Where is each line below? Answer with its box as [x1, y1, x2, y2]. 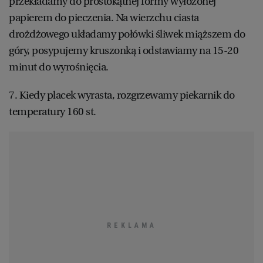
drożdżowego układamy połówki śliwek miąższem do [9, 27, 245, 41]
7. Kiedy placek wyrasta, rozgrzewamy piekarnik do [9, 88, 235, 102]
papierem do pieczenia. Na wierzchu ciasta [9, 11, 199, 24]
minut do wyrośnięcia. [9, 60, 110, 73]
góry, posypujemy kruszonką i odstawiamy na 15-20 [9, 43, 238, 57]
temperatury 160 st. [9, 104, 96, 118]
